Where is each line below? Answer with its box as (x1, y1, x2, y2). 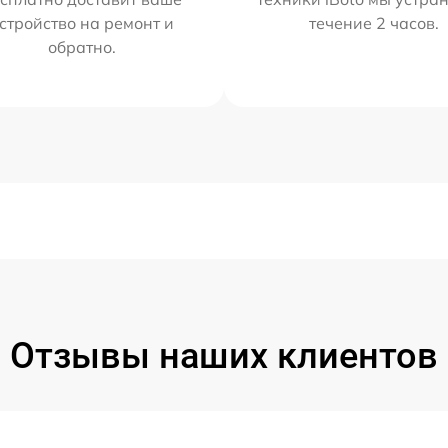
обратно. (47, 37, 116, 58)
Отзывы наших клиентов (10, 335, 438, 378)
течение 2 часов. (309, 13, 440, 34)
